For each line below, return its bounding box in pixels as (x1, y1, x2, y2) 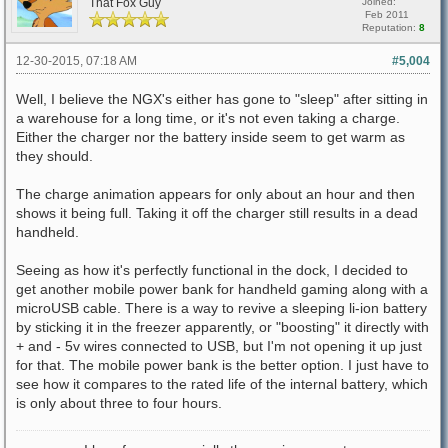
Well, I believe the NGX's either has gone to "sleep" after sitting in (16, 91, 428, 107)
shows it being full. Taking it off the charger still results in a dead (16, 205, 418, 221)
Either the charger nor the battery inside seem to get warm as (16, 129, 405, 145)
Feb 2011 (362, 9, 409, 20)
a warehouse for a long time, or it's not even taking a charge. (16, 110, 400, 126)
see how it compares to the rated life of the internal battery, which (16, 376, 428, 392)
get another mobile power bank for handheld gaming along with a (16, 281, 428, 297)
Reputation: (362, 22, 419, 33)
